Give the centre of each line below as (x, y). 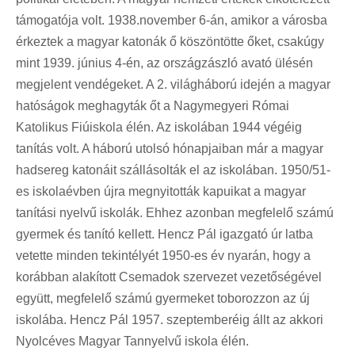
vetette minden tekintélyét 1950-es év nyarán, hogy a (163, 255)
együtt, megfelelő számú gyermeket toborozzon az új (163, 298)
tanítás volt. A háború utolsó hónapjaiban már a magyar (170, 148)
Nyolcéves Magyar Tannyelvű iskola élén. (132, 341)
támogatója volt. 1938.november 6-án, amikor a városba (172, 20)
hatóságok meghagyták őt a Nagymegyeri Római (153, 105)
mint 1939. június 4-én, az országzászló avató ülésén (164, 63)
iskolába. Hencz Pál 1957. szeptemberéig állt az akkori (170, 319)
